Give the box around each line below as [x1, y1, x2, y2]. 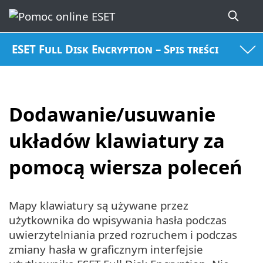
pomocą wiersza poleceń [9, 153, 242, 180]
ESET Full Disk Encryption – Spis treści [12, 42, 219, 57]
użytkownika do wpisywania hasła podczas [9, 213, 227, 228]
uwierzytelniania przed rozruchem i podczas [9, 227, 237, 242]
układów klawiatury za [9, 127, 225, 154]
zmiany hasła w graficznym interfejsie [9, 242, 203, 257]
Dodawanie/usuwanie [9, 100, 215, 127]
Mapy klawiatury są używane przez [9, 198, 188, 213]
